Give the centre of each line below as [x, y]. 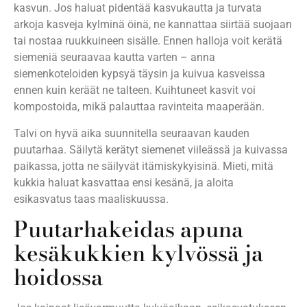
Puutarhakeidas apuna [128, 229]
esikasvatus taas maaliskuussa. [91, 199]
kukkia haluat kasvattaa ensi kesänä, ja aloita [124, 182]
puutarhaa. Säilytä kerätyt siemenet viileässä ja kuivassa [151, 149]
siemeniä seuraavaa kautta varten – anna [114, 58]
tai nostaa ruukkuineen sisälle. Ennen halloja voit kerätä [148, 41]
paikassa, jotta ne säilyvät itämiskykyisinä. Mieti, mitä [144, 166]
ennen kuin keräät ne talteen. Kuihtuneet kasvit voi [135, 90]
